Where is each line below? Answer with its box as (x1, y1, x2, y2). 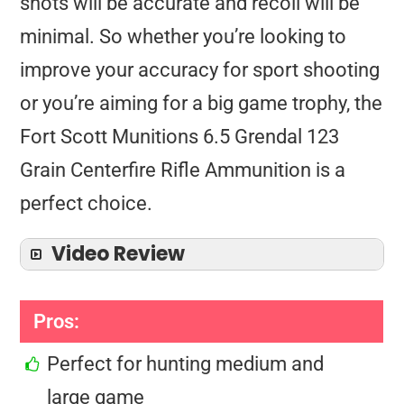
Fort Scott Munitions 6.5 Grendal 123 (20, 125, 340, 149)
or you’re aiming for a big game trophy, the (20, 92, 383, 115)
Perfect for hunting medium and (47, 353, 325, 376)
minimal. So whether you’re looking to (20, 25, 347, 49)
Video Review (51, 240, 186, 269)
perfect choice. (20, 192, 153, 216)
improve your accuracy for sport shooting (20, 59, 381, 82)
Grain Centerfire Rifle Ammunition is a (20, 159, 346, 182)
